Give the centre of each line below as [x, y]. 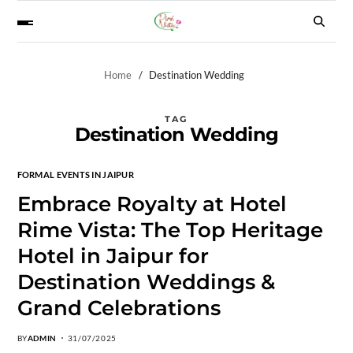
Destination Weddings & [146, 282]
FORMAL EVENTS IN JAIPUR [75, 174]
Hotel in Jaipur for [113, 256]
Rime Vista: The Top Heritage [170, 230]
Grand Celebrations [119, 308]
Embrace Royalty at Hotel [152, 204]
